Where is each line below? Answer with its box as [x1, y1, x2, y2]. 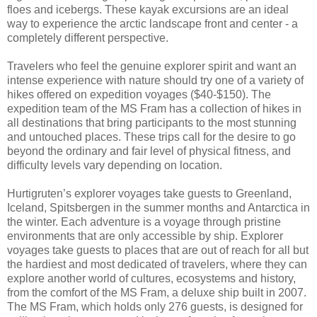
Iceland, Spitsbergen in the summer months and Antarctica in [7, 201, 310, 214]
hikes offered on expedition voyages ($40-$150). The [7, 88, 271, 100]
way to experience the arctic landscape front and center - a [7, 17, 298, 30]
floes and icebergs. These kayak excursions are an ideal [7, 3, 289, 16]
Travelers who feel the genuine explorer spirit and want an [7, 59, 296, 72]
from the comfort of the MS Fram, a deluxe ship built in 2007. [7, 286, 306, 299]
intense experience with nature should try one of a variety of [7, 74, 304, 86]
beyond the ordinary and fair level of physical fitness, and [7, 144, 291, 157]
